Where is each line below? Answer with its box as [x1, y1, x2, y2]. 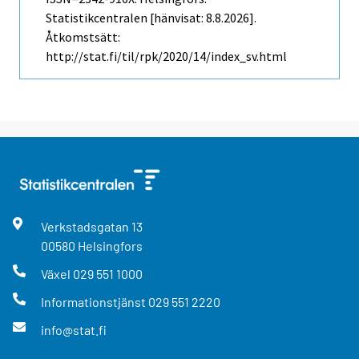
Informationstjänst [40, 294, 148, 310]
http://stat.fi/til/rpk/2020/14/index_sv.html [46, 47, 287, 64]
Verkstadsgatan [40, 218, 131, 234]
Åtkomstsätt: [46, 28, 120, 45]
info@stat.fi [40, 322, 107, 338]
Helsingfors [77, 237, 143, 253]
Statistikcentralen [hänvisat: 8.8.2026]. [46, 9, 256, 26]
